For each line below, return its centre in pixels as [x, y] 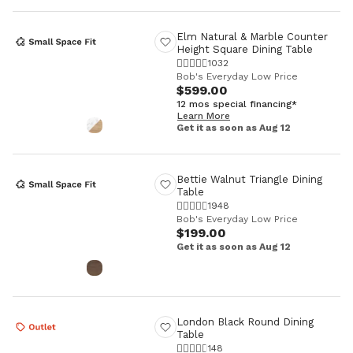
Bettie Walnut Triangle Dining [249, 180]
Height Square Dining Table [245, 50]
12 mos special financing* [237, 104]
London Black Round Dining [245, 322]
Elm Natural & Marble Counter [252, 37]
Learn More [204, 116]
